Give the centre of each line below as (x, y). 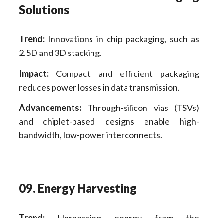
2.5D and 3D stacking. (60, 53)
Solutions (44, 10)
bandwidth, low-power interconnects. (90, 135)
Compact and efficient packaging (124, 73)
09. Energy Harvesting (78, 188)
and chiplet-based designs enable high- (109, 121)
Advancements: (50, 108)
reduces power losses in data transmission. (99, 87)
